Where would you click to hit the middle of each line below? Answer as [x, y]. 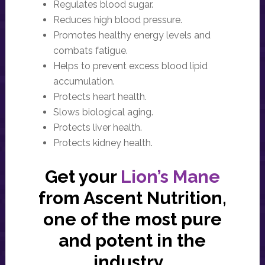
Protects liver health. [97, 128]
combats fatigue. [90, 51]
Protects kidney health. [103, 143]
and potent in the [132, 241]
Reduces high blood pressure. [117, 20]
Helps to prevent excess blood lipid [130, 66]
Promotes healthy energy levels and [132, 35]
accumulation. [84, 82]
